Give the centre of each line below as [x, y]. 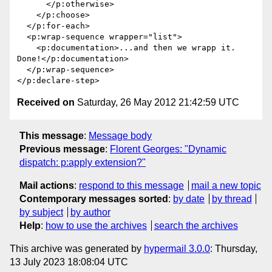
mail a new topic [226, 185]
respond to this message [131, 185]
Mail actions [47, 185]
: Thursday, [234, 248]
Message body [120, 135]
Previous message [62, 149]
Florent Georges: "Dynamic [168, 149]
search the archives [196, 225]
